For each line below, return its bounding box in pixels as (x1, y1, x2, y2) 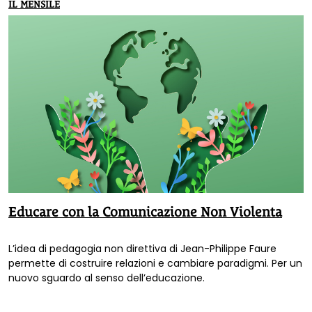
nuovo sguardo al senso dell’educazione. (8, 271, 205, 286)
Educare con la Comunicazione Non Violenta (8, 203, 282, 219)
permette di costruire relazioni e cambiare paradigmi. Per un (8, 256, 302, 271)
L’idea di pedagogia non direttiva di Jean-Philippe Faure (8, 242, 276, 256)
